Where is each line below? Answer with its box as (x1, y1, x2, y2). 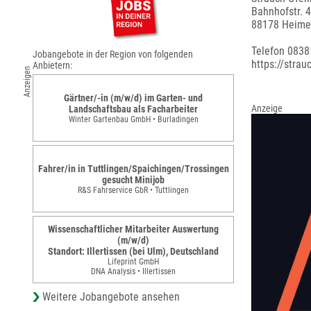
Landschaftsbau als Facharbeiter (69, 103, 198, 115)
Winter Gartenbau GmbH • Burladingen (68, 114, 199, 124)
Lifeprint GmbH (108, 256, 159, 267)
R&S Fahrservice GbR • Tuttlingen (78, 185, 189, 195)
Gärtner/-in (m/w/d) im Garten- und (64, 92, 203, 103)
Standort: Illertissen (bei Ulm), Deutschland (48, 245, 219, 257)
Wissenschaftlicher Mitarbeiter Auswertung (48, 223, 219, 235)
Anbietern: (33, 60, 72, 71)
